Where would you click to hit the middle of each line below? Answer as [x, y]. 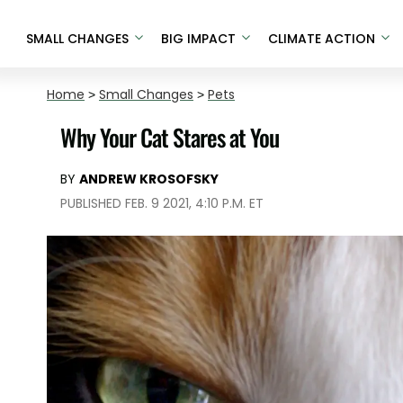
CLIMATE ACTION [321, 38]
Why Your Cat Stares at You [170, 137]
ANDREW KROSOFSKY [149, 179]
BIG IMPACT [198, 38]
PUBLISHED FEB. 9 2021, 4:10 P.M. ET [162, 203]
